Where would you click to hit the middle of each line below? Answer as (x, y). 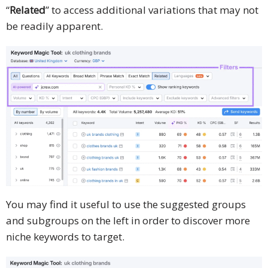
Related (28, 10)
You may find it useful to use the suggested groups (126, 205)
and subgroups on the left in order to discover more (128, 221)
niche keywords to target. (65, 237)
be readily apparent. (54, 26)
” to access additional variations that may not (152, 10)
